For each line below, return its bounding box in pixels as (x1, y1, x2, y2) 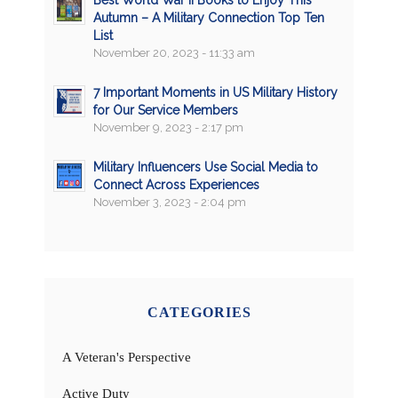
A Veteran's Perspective (62, 350, 191, 365)
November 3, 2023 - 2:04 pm (93, 195, 246, 210)
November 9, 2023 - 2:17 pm (93, 121, 243, 135)
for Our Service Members (93, 103, 238, 118)
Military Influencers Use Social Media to (93, 160, 318, 175)
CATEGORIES (147, 305, 251, 321)
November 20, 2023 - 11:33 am (93, 46, 255, 60)
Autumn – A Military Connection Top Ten (93, 11, 324, 26)
